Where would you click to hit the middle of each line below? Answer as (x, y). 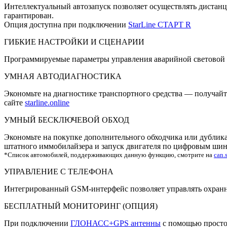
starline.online (47, 103)
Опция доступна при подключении (66, 25)
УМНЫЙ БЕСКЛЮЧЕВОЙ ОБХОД (67, 120)
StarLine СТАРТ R (160, 25)
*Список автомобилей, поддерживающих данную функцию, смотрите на (109, 155)
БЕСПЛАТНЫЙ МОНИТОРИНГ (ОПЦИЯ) (81, 206)
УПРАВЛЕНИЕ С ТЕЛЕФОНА (59, 172)
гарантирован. (29, 16)
